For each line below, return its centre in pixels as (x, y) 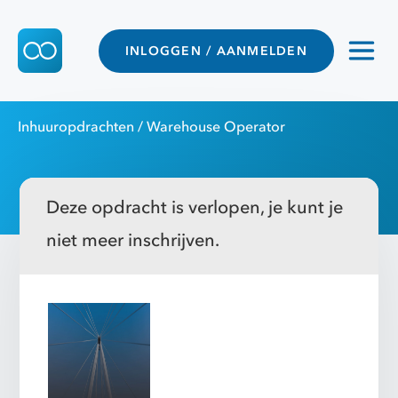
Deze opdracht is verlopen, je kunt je (195, 207)
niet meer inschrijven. (133, 240)
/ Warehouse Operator (210, 127)
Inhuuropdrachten (76, 127)
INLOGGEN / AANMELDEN (216, 51)
